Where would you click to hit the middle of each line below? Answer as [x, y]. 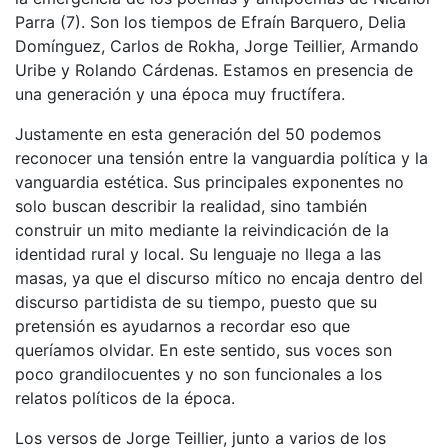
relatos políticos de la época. [125, 397]
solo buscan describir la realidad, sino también [191, 205]
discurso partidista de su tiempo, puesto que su [196, 301]
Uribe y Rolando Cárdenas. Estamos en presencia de [214, 69]
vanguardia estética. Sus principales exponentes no [209, 181]
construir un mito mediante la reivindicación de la [202, 229]
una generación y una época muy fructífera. [180, 93]
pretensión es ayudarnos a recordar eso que [182, 325]
